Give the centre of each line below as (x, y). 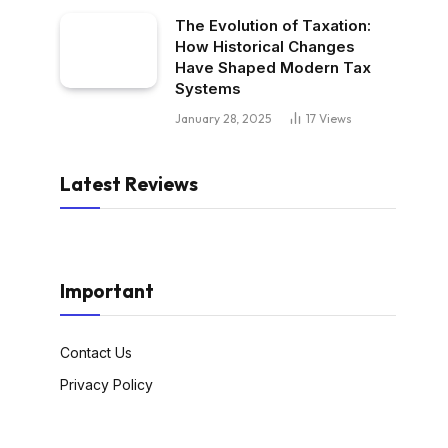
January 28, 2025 (223, 118)
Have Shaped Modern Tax (273, 67)
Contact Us (96, 352)
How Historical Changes (265, 46)
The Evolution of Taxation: (273, 25)
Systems (208, 88)
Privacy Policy (106, 384)
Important (107, 291)
